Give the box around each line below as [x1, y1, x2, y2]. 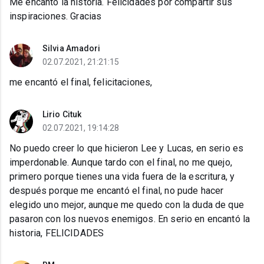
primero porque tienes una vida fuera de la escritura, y [9, 171, 235, 183]
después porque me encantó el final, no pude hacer [9, 185, 224, 197]
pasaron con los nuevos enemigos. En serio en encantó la [9, 213, 250, 225]
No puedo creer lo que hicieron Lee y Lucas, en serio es [9, 143, 244, 154]
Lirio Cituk [42, 110, 82, 120]
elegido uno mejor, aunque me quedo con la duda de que [9, 199, 244, 211]
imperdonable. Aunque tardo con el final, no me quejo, [9, 157, 232, 169]
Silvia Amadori [42, 44, 101, 54]
